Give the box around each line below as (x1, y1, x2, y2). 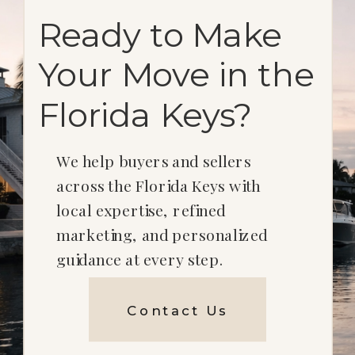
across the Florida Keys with (56, 175, 261, 197)
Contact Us (127, 301, 228, 319)
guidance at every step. (56, 248, 223, 270)
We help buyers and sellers (56, 151, 251, 172)
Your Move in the (37, 54, 315, 96)
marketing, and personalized (56, 223, 269, 246)
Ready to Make (37, 14, 282, 55)
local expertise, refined (56, 200, 226, 221)
